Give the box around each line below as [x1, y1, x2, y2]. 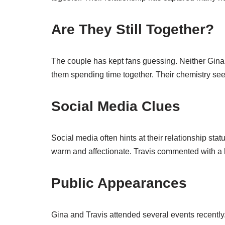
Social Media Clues [51, 98, 180, 114]
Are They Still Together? [51, 22, 214, 37]
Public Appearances [51, 175, 187, 191]
